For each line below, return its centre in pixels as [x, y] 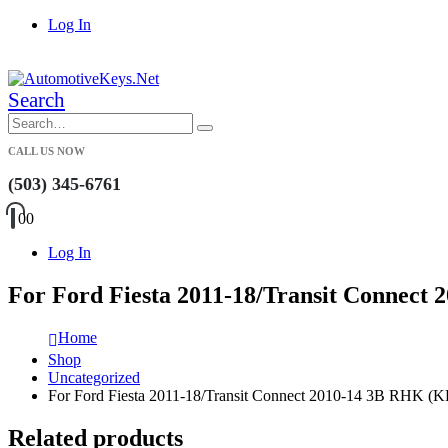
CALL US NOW [46, 151]
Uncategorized [94, 378]
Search [36, 100]
